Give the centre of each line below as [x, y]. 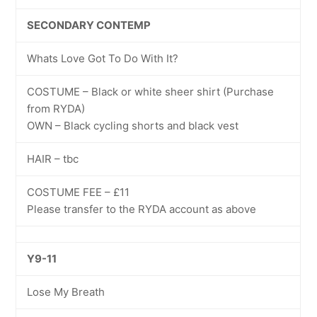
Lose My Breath [66, 292]
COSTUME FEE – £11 [79, 192]
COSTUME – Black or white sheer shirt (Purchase [151, 92]
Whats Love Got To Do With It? [103, 58]
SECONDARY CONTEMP [89, 25]
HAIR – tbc [53, 159]
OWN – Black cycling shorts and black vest [133, 126]
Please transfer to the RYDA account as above [142, 209]
